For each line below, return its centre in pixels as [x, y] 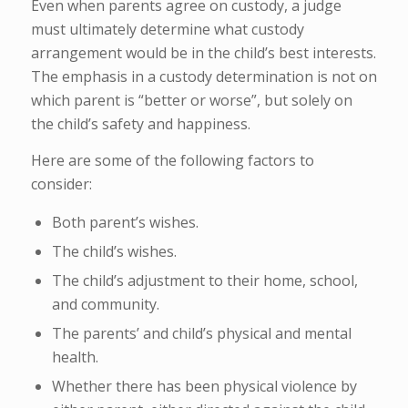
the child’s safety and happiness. [142, 123]
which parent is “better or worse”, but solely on [191, 100]
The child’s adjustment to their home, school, [204, 281]
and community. [105, 305]
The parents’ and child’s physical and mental [201, 334]
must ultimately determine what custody [167, 29]
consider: [61, 184]
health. [75, 357]
